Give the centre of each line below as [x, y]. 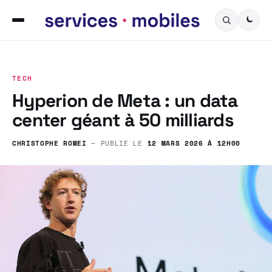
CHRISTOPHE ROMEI [49, 143]
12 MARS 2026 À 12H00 [194, 143]
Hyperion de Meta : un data [125, 100]
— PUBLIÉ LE [117, 143]
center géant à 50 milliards [123, 120]
